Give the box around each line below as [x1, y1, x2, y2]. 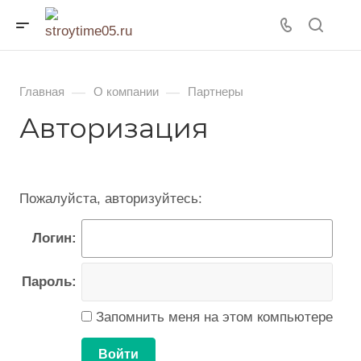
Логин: [32, 230, 77, 246]
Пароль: [22, 274, 77, 289]
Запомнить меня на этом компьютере [92, 309, 333, 325]
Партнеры [188, 85, 243, 98]
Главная [19, 85, 64, 98]
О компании [93, 85, 159, 98]
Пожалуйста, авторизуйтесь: [19, 191, 202, 206]
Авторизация [19, 111, 209, 145]
